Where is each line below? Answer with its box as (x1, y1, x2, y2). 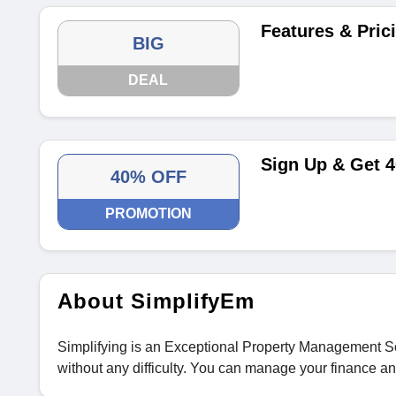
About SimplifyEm (57, 289, 255, 313)
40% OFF (110, 167, 187, 187)
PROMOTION (104, 206, 192, 221)
